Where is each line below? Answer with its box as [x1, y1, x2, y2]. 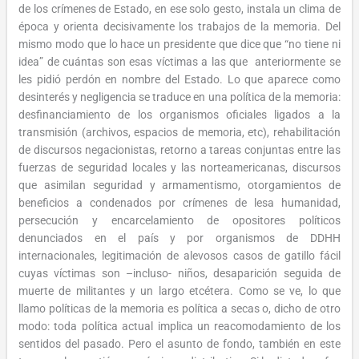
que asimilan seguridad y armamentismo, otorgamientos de [18, 178, 341, 192]
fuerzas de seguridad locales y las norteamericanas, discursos [18, 160, 341, 174]
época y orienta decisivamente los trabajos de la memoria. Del [18, 19, 341, 33]
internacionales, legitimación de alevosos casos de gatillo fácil [18, 248, 341, 262]
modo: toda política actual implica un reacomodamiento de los [18, 319, 341, 333]
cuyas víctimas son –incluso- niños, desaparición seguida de [18, 266, 341, 280]
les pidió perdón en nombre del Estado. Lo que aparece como [18, 72, 341, 86]
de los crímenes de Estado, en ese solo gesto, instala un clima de [18, 2, 341, 15]
